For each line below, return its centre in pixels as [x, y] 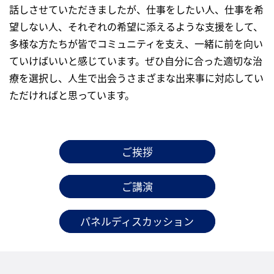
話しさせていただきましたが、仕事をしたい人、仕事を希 [136, 9]
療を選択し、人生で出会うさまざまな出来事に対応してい [136, 77]
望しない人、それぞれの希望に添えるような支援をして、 [136, 26]
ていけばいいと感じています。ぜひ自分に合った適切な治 [136, 60]
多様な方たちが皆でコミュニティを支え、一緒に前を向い [136, 43]
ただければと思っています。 [72, 94]
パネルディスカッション [137, 221]
